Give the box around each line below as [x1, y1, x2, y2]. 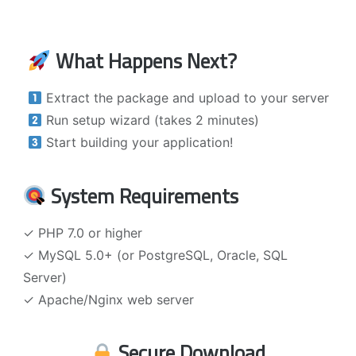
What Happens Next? [50, 45, 237, 77]
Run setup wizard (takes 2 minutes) [41, 112, 259, 129]
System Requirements [45, 180, 238, 211]
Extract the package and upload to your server [41, 90, 329, 106]
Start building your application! [41, 134, 233, 151]
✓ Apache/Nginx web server [22, 291, 194, 308]
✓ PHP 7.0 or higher [22, 224, 142, 241]
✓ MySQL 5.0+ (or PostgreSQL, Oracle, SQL [22, 246, 288, 263]
